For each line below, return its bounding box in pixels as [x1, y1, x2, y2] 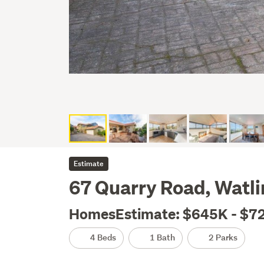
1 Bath [148, 232, 176, 243]
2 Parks [207, 232, 238, 243]
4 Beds [88, 232, 117, 243]
